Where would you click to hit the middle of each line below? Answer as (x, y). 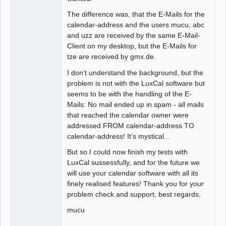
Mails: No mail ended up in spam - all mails (136, 104)
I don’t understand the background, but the (135, 72)
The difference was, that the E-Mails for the (136, 14)
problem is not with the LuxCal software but (136, 83)
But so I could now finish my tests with (128, 152)
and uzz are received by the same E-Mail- (134, 36)
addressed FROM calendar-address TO (131, 125)
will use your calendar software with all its (133, 173)
